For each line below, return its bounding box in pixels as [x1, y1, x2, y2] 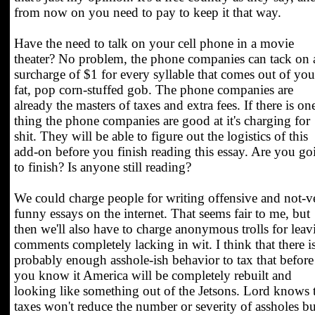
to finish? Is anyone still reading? [14, 160, 191, 174]
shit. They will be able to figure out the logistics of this [14, 129, 308, 143]
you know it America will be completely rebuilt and [14, 268, 292, 283]
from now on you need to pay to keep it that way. [14, 5, 281, 20]
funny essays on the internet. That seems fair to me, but [14, 206, 310, 221]
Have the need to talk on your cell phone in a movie [14, 36, 294, 51]
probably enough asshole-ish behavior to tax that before [14, 252, 314, 267]
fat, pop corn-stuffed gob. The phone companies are [14, 82, 293, 97]
